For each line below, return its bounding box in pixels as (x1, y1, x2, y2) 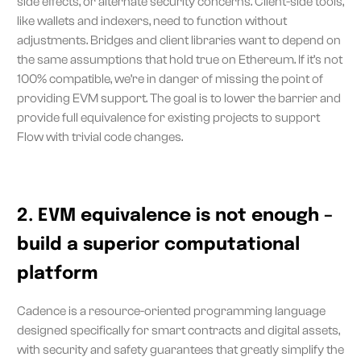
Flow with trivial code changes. (17, 129, 183, 144)
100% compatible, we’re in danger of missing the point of (17, 71, 323, 86)
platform (17, 264, 98, 283)
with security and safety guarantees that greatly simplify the (17, 342, 344, 357)
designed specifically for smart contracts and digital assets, (17, 322, 340, 338)
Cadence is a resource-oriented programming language (17, 303, 326, 318)
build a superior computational (17, 235, 300, 254)
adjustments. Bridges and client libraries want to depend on (17, 32, 341, 48)
